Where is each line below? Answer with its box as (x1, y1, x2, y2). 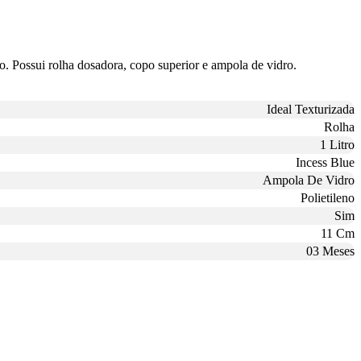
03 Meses (306, 243, 355, 258)
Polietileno (301, 190, 355, 205)
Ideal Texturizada (267, 102, 355, 116)
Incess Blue (296, 155, 355, 169)
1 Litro (320, 137, 355, 151)
